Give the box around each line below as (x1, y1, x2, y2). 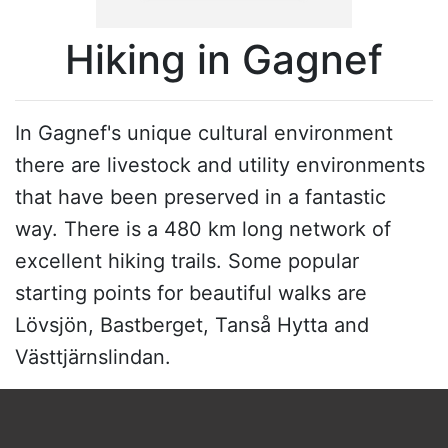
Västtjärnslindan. (15, 344, 171, 369)
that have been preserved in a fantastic (15, 184, 386, 209)
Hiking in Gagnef (65, 34, 383, 84)
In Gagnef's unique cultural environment (15, 120, 393, 145)
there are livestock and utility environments (15, 152, 425, 177)
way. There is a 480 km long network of (15, 216, 391, 241)
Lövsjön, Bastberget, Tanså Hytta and (15, 312, 369, 337)
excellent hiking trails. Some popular (15, 248, 359, 273)
